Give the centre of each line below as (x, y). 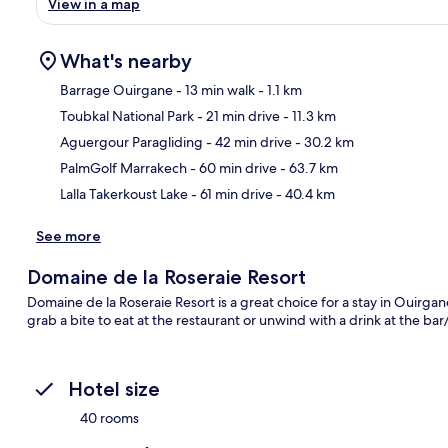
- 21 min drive (237, 115)
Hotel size (114, 388)
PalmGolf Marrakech (123, 167)
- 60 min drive (232, 167)
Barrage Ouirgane (116, 89)
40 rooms (109, 417)
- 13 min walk (214, 89)
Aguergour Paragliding (131, 141)
